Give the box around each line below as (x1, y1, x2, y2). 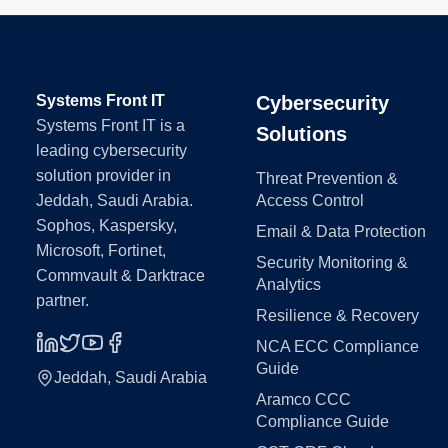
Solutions (255, 123, 347, 145)
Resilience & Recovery (255, 307, 419, 324)
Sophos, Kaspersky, (36, 217, 177, 234)
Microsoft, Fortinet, (36, 242, 166, 259)
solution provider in (36, 167, 171, 184)
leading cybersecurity (36, 142, 187, 159)
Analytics (255, 276, 321, 293)
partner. (36, 292, 89, 309)
